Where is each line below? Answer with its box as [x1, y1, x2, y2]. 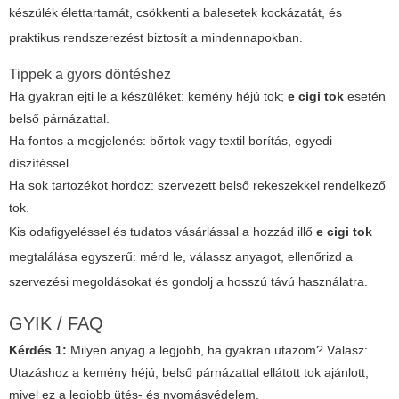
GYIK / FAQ [9, 313, 103, 334]
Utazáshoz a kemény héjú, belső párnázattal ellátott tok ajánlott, [9, 365, 369, 380]
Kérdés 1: [9, 343, 67, 358]
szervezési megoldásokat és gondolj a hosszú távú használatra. [9, 274, 368, 289]
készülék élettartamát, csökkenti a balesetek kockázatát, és [9, 5, 342, 20]
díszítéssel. [9, 156, 72, 171]
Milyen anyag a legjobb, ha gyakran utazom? [67, 343, 327, 358]
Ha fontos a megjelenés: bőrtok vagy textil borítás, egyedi [9, 134, 332, 149]
